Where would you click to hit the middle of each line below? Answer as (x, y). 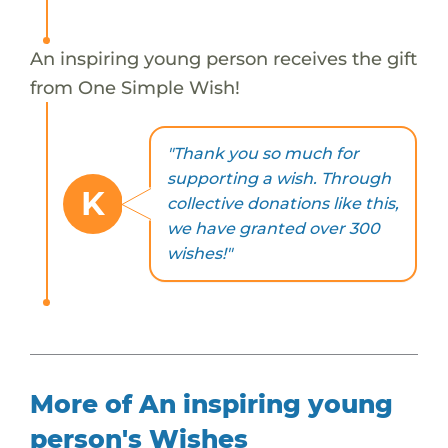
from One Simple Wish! (134, 87)
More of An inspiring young (211, 403)
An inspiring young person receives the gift (223, 58)
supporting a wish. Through (278, 179)
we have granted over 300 (273, 229)
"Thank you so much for (262, 154)
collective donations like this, (282, 204)
